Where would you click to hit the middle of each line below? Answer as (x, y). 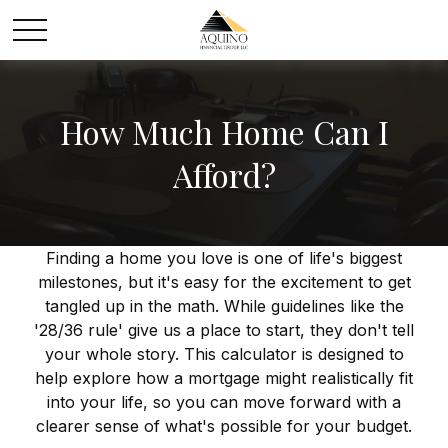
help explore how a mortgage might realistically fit (224, 378)
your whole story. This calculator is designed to (224, 354)
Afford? (224, 174)
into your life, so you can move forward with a (224, 402)
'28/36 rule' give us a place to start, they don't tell (224, 330)
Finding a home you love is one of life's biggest (224, 258)
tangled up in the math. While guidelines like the (224, 306)
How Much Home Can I (224, 131)
